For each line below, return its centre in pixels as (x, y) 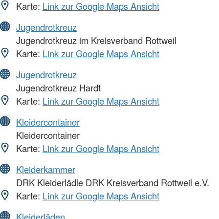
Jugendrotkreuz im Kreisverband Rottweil (95, 40)
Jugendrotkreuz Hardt (57, 88)
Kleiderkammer (46, 169)
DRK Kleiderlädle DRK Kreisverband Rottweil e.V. (111, 183)
